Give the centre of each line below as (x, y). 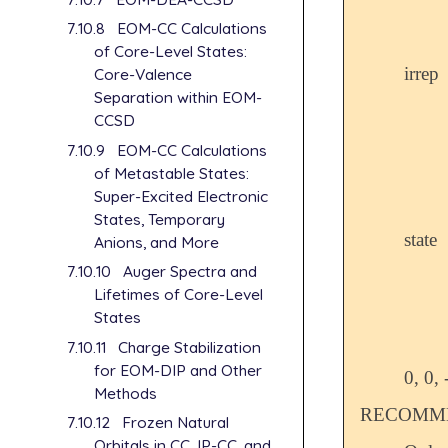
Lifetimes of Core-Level (179, 294)
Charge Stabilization (189, 346)
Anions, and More (157, 241)
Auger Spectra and (189, 271)
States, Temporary (160, 218)
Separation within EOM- (178, 97)
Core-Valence (143, 74)
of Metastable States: (172, 172)
